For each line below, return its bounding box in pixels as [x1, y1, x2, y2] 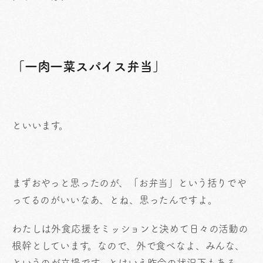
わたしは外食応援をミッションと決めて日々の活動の [12, 224, 248, 234]
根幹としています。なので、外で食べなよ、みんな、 [12, 241, 245, 251]
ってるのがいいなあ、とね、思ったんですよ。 [12, 195, 218, 205]
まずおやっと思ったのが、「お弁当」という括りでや [12, 178, 247, 188]
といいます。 [12, 120, 69, 130]
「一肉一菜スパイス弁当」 [12, 60, 166, 73]
